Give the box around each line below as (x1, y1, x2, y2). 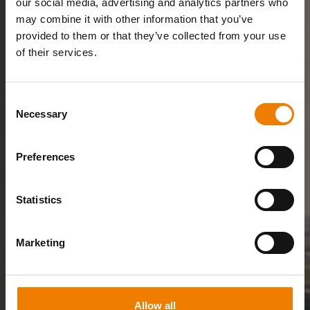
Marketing (16, 236, 65, 248)
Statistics (16, 193, 62, 206)
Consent (5, 93, 44, 106)
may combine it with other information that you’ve (16, 12, 253, 25)
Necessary (16, 107, 67, 120)
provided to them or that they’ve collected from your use (16, 29, 286, 42)
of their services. (16, 46, 97, 58)
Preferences (16, 150, 75, 163)
